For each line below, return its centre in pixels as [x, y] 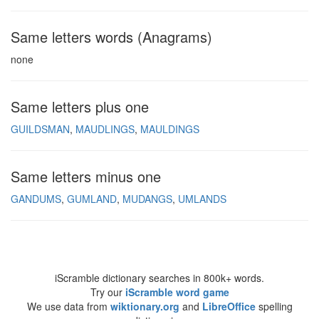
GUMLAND [92, 199]
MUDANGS [147, 199]
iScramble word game [177, 292]
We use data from [68, 306]
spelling [274, 306]
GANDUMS [36, 199]
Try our [108, 292]
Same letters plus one [80, 106]
